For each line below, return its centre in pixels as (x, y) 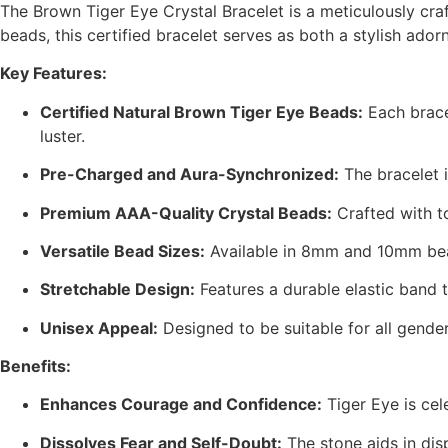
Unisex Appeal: (99, 327)
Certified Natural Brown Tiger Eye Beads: (201, 111)
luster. (62, 135)
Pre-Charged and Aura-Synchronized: (189, 174)
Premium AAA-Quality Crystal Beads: (186, 212)
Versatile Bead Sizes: (122, 250)
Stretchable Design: (117, 289)
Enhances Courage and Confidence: (181, 404)
